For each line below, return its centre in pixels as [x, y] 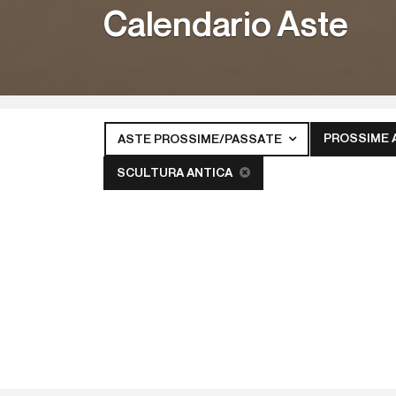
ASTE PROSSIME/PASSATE [202, 140]
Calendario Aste [226, 26]
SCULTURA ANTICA [176, 173]
